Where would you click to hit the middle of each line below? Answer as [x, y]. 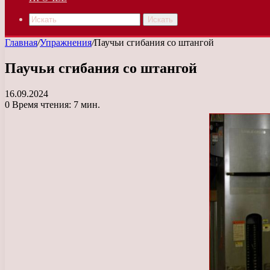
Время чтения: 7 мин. [55, 104]
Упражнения [66, 42]
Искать [160, 20]
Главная [21, 42]
